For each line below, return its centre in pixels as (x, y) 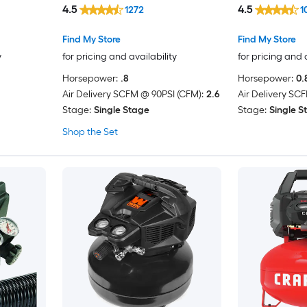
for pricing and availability (119, 56)
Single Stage (121, 110)
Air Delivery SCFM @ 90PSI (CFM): (133, 94)
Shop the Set (90, 132)
